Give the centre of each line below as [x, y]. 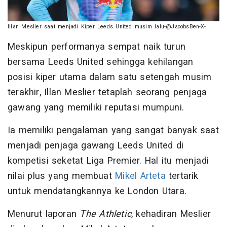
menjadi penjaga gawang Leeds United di [96, 145]
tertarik [182, 176]
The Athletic [105, 214]
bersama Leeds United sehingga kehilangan [101, 62]
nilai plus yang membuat [62, 176]
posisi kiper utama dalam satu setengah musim [110, 77]
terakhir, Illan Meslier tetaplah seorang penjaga [107, 92]
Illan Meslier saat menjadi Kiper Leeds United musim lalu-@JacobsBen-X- [107, 26]
